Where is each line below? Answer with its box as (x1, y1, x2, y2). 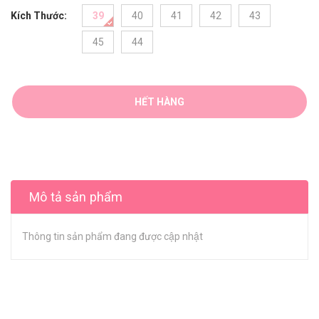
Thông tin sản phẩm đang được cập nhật (22, 231, 203, 242)
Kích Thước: (11, 10, 67, 21)
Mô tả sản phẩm (29, 189, 123, 204)
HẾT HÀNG (135, 96, 184, 108)
